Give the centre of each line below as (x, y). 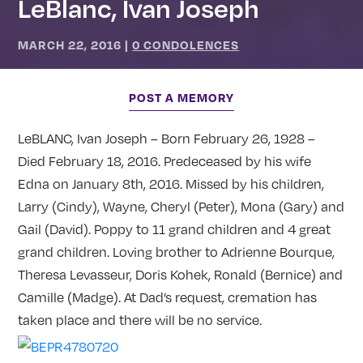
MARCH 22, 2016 (70, 45)
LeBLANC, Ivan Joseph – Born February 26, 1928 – (167, 138)
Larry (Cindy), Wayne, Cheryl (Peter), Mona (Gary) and (181, 206)
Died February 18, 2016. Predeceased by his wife (165, 161)
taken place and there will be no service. (140, 320)
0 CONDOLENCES (186, 45)
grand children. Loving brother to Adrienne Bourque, (177, 252)
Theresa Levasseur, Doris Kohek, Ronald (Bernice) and (181, 274)
